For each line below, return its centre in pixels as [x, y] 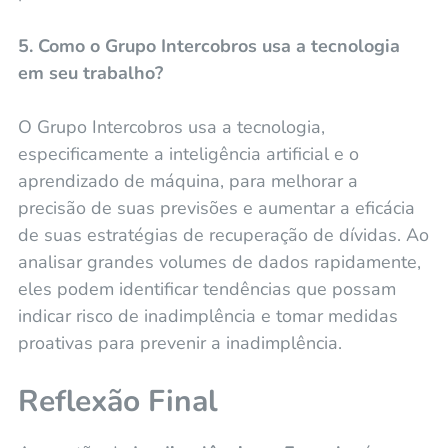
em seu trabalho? [90, 72]
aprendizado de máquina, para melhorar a [187, 180]
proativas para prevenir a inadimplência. [179, 342]
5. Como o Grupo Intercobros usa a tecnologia [208, 45]
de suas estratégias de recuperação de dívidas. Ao [223, 234]
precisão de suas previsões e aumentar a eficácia [216, 207]
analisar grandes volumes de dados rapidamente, [219, 261]
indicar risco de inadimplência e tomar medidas [207, 315]
